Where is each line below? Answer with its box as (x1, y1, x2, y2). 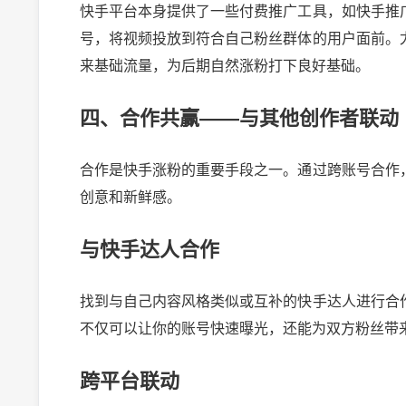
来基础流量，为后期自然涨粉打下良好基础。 (79, 58, 370, 74)
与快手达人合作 (79, 238, 219, 262)
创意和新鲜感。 (79, 189, 181, 206)
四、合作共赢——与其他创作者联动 (79, 107, 399, 130)
